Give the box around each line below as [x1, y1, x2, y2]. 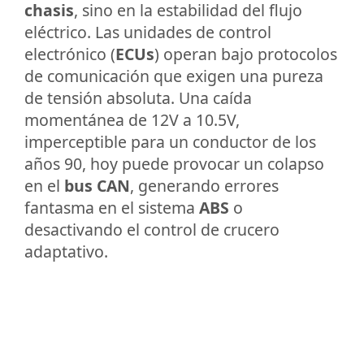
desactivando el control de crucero [24, 218, 279, 240]
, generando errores [130, 174, 279, 197]
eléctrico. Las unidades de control [24, 20, 271, 43]
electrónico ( [24, 42, 115, 65]
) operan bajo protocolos [154, 42, 337, 65]
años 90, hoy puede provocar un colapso [24, 152, 324, 175]
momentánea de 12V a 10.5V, [24, 108, 240, 131]
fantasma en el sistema [24, 196, 199, 219]
